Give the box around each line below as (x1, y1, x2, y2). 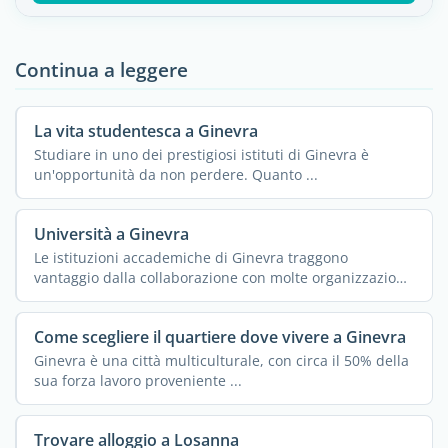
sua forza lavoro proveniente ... (33, 370, 242, 390)
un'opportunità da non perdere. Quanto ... (33, 164, 318, 184)
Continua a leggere (15, 55, 188, 83)
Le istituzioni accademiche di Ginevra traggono (33, 247, 348, 267)
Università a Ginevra (33, 222, 189, 245)
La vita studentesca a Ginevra (33, 119, 258, 142)
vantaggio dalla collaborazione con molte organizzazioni (33, 267, 409, 287)
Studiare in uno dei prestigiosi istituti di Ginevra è (33, 144, 369, 164)
